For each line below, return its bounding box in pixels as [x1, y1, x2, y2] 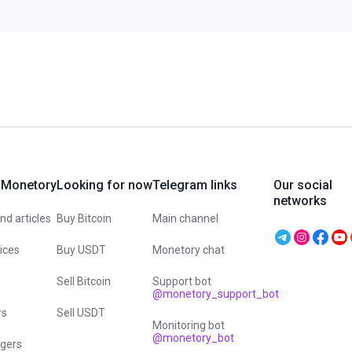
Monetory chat [152, 244, 225, 256]
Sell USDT [57, 306, 105, 319]
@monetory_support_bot [152, 288, 279, 300]
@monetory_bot [152, 332, 234, 344]
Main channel [152, 212, 218, 225]
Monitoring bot [152, 319, 225, 332]
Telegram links [152, 178, 237, 192]
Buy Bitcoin [57, 212, 112, 225]
